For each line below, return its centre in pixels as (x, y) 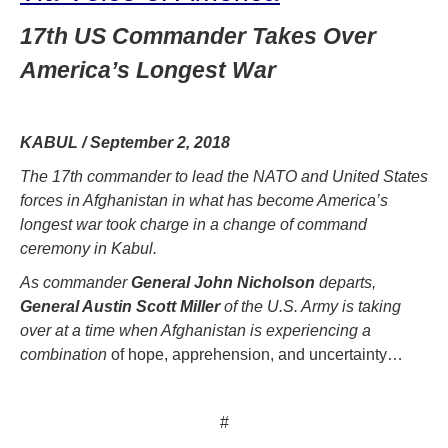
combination (63, 354)
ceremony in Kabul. (88, 248)
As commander (75, 282)
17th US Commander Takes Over (198, 35)
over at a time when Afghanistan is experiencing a (195, 330)
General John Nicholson (223, 282)
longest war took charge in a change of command (193, 224)
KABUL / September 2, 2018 (125, 142)
